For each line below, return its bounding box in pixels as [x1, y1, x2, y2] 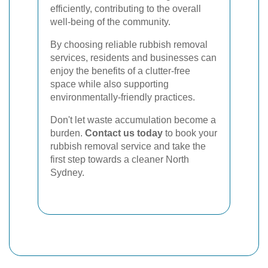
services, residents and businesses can [50, 52, 217, 63]
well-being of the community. [50, 16, 170, 27]
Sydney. [50, 167, 84, 178]
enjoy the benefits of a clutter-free [50, 65, 190, 76]
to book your [163, 127, 217, 138]
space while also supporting [50, 78, 169, 89]
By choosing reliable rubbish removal [50, 39, 208, 50]
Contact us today [85, 127, 163, 138]
